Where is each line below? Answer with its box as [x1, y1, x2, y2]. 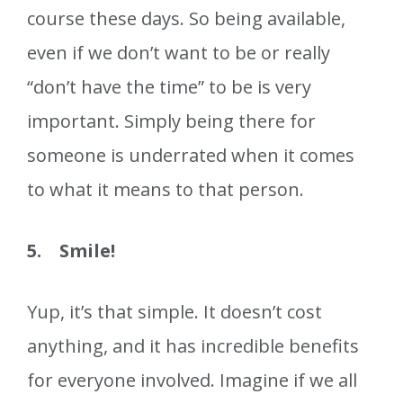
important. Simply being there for [27, 109, 316, 134]
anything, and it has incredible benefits [27, 334, 359, 359]
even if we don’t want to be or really [27, 40, 330, 66]
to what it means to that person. [27, 177, 304, 202]
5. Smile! [27, 238, 115, 264]
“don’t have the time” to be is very [27, 75, 311, 100]
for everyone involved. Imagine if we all [27, 368, 357, 393]
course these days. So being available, [27, 6, 345, 31]
